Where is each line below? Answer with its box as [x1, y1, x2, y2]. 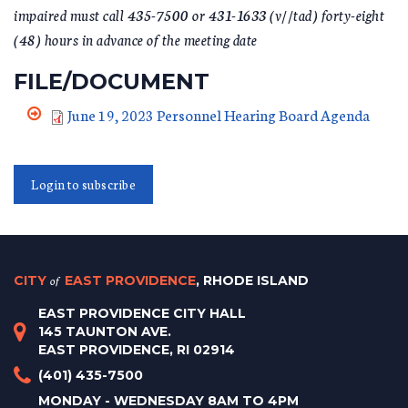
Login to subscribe [31, 175, 136, 193]
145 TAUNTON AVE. [38, 323, 171, 340]
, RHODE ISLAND [196, 272, 309, 289]
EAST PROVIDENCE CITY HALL [38, 305, 246, 321]
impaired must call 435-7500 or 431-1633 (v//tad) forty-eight [14, 3, 384, 25]
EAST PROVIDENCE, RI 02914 [38, 342, 235, 358]
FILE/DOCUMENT [14, 67, 209, 95]
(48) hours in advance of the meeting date [14, 27, 258, 49]
